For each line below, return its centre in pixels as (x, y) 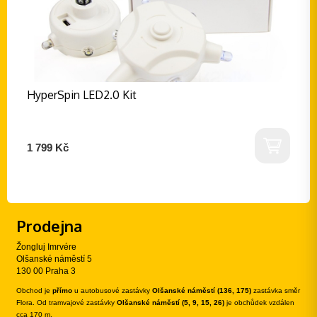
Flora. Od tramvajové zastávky (65, 302)
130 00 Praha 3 (46, 271)
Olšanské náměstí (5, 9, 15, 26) (169, 302)
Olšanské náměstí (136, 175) (202, 290)
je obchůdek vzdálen (259, 302)
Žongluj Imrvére (46, 247)
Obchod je (34, 290)
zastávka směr (276, 290)
